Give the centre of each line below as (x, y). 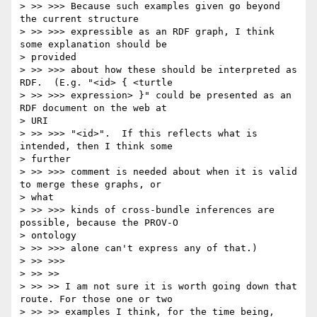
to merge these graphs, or (91, 185)
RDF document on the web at (93, 108)
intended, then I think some (96, 146)
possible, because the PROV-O (99, 223)
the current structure (79, 19)
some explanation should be (93, 45)
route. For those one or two (96, 299)
